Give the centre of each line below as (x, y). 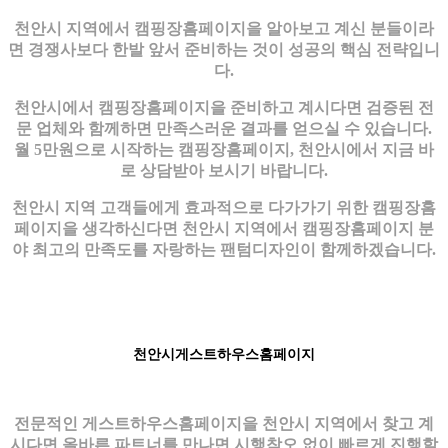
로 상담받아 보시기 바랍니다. (224, 170)
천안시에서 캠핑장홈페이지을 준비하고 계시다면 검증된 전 (224, 107)
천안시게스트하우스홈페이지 (224, 354)
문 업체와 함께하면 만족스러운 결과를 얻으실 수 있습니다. (224, 128)
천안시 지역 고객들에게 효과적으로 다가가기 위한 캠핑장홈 (224, 207)
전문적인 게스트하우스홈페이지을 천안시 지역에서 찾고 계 (224, 423)
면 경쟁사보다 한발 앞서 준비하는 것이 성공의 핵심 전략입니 (224, 49)
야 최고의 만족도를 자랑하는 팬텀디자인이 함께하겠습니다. (224, 249)
